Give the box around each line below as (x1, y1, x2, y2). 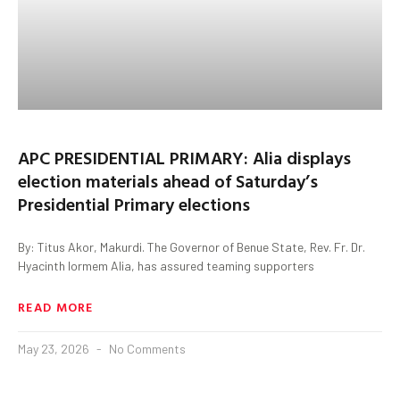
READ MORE (18, 296, 94, 316)
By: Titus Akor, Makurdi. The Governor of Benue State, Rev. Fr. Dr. (18, 238, 365, 254)
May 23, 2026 (18, 340, 92, 356)
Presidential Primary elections (18, 189, 250, 217)
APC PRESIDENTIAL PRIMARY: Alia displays (18, 143, 351, 171)
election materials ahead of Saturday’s (18, 166, 318, 194)
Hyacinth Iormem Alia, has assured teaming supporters (18, 257, 314, 273)
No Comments (106, 340, 186, 356)
